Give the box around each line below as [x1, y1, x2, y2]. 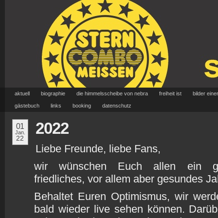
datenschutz [102, 103, 131, 109]
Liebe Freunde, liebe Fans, [36, 143, 161, 155]
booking [73, 103, 91, 109]
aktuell [15, 91, 30, 96]
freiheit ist [159, 91, 182, 96]
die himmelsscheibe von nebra [76, 91, 148, 96]
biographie [41, 91, 65, 96]
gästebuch [15, 103, 39, 109]
